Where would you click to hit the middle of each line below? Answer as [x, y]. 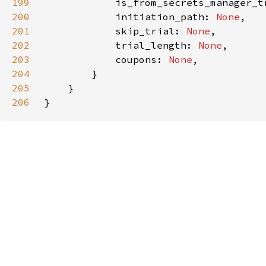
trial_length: [121, 45]
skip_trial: [115, 31]
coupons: [106, 59]
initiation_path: [130, 17]
